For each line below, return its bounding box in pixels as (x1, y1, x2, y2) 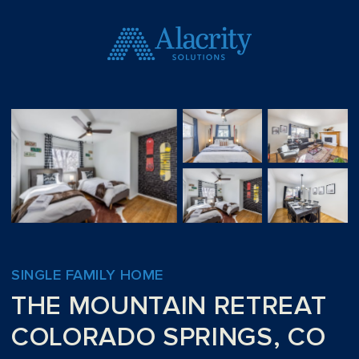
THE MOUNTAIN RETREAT (11, 290, 327, 323)
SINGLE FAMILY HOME (11, 266, 163, 284)
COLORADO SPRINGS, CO (11, 321, 326, 354)
